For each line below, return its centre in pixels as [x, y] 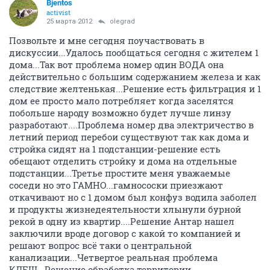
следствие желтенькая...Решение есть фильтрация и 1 [135, 89]
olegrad [122, 21]
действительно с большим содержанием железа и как [135, 77]
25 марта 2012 [69, 21]
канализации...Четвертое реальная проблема [113, 257]
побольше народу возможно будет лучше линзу [120, 113]
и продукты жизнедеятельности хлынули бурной [125, 209]
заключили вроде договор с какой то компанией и [125, 233]
